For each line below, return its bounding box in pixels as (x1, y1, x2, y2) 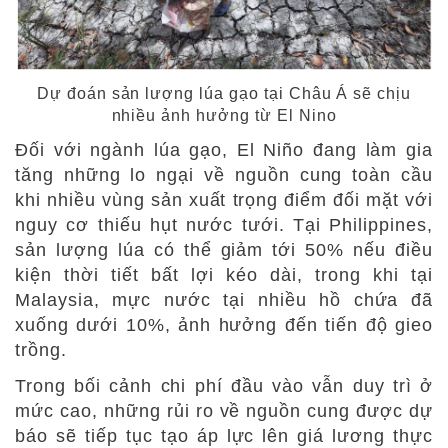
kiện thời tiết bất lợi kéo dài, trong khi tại (15, 264, 433, 285)
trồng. (15, 339, 67, 360)
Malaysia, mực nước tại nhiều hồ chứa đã (15, 289, 433, 310)
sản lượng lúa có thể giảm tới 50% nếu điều (15, 239, 433, 260)
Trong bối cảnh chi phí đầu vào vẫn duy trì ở (15, 375, 433, 396)
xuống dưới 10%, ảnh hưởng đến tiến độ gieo (15, 314, 433, 335)
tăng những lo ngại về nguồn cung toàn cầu (15, 164, 433, 185)
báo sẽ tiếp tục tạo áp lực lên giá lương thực (15, 425, 433, 446)
